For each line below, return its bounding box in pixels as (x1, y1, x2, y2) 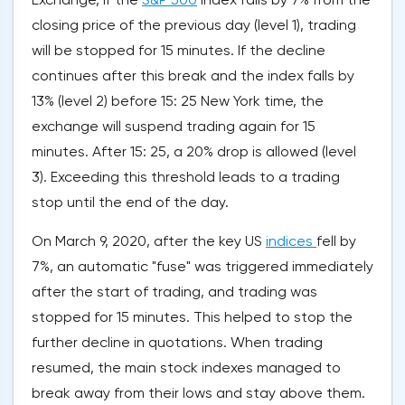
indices (266, 232, 316, 250)
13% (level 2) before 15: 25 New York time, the (32, 92, 324, 110)
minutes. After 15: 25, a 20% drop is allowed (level (32, 143, 356, 161)
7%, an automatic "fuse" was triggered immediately (32, 258, 373, 276)
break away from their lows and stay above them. (32, 384, 365, 402)
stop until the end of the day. (32, 193, 229, 212)
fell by (316, 232, 356, 250)
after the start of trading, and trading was (32, 283, 317, 301)
